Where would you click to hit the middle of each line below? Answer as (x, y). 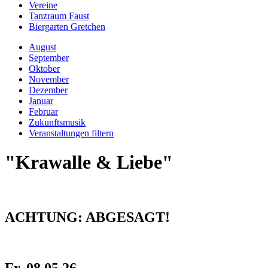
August (42, 47)
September (49, 58)
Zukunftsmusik (57, 122)
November (49, 79)
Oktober (44, 68)
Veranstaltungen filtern (71, 133)
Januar (41, 101)
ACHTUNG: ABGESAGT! (87, 217)
